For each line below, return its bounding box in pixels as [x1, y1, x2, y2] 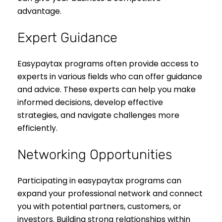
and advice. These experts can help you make [17, 83, 196, 95]
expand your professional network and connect [17, 187, 203, 199]
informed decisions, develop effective [17, 96, 163, 108]
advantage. [17, 5, 61, 17]
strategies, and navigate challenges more [17, 109, 179, 121]
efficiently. [17, 122, 57, 134]
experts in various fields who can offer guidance [17, 70, 202, 82]
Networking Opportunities [17, 146, 172, 163]
